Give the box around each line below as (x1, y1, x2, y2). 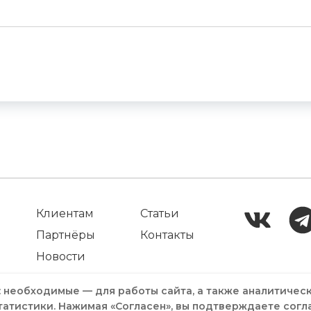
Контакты (140, 228, 194, 242)
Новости (36, 250, 86, 263)
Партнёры (36, 228, 96, 242)
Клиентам (36, 207, 94, 220)
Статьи (140, 207, 179, 220)
